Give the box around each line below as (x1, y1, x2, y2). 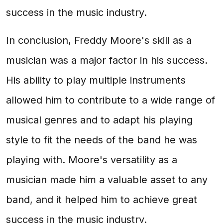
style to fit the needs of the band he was (6, 134, 197, 146)
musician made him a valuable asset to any (6, 174, 208, 186)
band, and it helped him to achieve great (6, 194, 197, 206)
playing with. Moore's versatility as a (6, 154, 177, 166)
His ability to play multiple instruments (6, 74, 186, 86)
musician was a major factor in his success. (6, 54, 208, 66)
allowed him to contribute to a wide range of (6, 94, 215, 106)
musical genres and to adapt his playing (6, 114, 193, 126)
